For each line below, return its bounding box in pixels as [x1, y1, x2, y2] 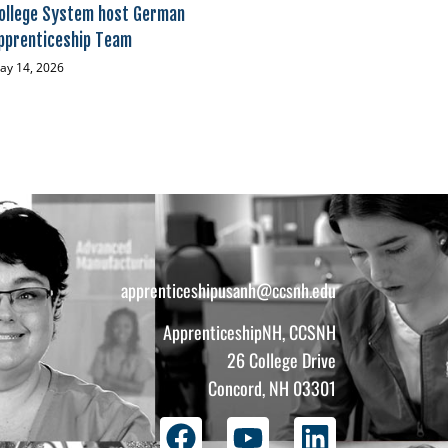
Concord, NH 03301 [207, 375, 336, 402]
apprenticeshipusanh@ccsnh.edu [120, 276, 336, 303]
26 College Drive [226, 347, 336, 374]
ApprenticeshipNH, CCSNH [162, 319, 336, 346]
